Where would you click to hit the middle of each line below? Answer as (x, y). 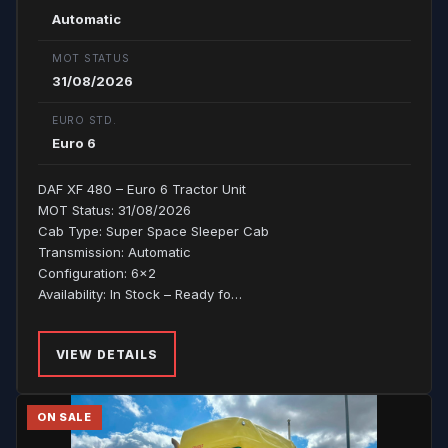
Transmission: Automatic (114, 252)
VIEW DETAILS (107, 354)
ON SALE (64, 417)
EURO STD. (84, 120)
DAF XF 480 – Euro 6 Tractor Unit (142, 189)
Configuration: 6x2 (97, 273)
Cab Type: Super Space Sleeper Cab (153, 231)
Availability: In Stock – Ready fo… (140, 294)
